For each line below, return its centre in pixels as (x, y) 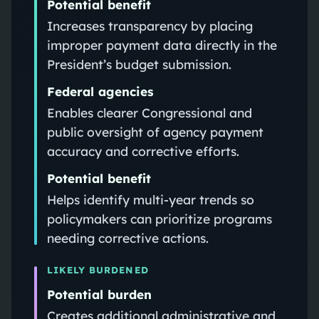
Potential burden (99, 294)
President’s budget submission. (139, 64)
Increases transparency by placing (150, 25)
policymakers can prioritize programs (159, 218)
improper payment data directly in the (162, 45)
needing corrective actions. (127, 237)
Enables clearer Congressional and (149, 112)
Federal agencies (100, 91)
